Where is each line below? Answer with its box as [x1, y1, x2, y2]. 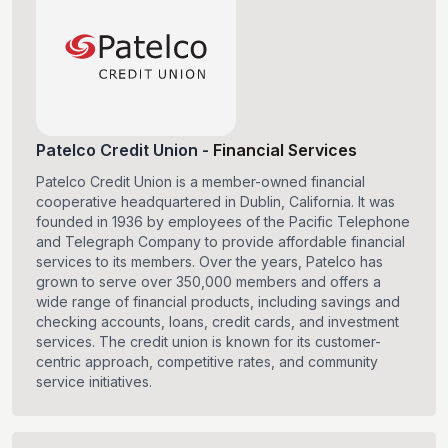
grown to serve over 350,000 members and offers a [36, 273, 381, 291]
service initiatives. [36, 373, 152, 391]
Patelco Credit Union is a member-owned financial [36, 173, 365, 191]
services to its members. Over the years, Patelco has [36, 253, 383, 271]
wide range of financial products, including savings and [36, 293, 400, 311]
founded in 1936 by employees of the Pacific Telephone [36, 213, 410, 231]
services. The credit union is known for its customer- [36, 333, 381, 351]
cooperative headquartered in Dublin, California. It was [36, 193, 395, 211]
